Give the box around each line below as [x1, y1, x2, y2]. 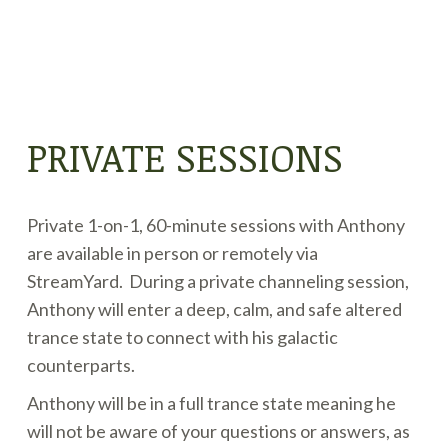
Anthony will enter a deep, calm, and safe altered [27, 297, 403, 320]
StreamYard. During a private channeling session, [27, 269, 410, 292]
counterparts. [27, 353, 136, 376]
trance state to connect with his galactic [27, 325, 339, 348]
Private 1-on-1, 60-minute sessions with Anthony [27, 213, 406, 236]
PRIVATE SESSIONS [27, 130, 344, 183]
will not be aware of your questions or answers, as [27, 419, 411, 442]
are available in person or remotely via [27, 241, 319, 264]
